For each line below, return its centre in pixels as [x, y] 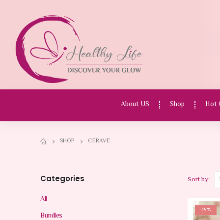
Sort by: [199, 180]
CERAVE [99, 141]
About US [135, 104]
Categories [62, 179]
